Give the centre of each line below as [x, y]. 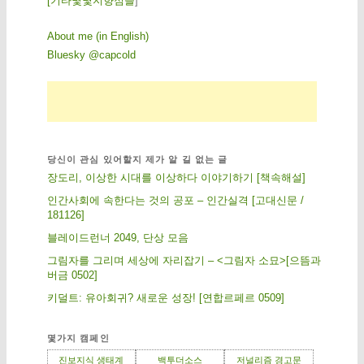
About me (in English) [97, 37]
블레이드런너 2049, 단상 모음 [117, 237]
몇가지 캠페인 [78, 338]
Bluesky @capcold [91, 55]
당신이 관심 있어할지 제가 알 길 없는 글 [137, 159]
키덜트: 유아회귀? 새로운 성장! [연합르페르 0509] [165, 297]
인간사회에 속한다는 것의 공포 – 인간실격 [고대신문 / [175, 200]
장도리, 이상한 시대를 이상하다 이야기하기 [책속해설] [176, 177]
